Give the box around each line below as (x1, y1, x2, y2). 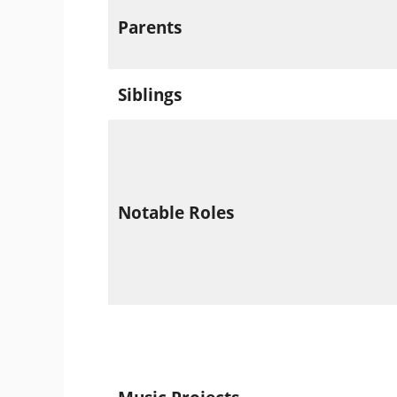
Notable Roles (117, 200, 234, 224)
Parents (117, 15, 182, 39)
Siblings (117, 82, 182, 106)
